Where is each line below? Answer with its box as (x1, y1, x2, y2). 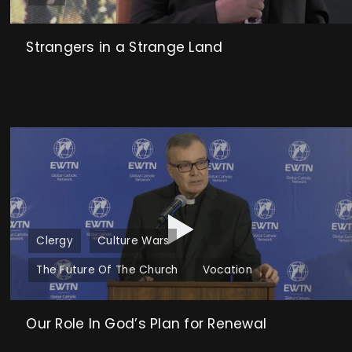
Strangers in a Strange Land (26, 37, 223, 57)
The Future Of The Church (36, 262, 178, 277)
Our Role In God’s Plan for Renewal (26, 313, 267, 333)
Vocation (202, 262, 252, 277)
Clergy (36, 233, 73, 248)
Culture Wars (97, 233, 170, 248)
